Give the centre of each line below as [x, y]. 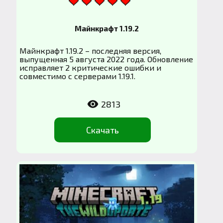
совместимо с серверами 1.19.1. [78, 76]
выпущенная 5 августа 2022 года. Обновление [107, 59]
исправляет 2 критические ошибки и [91, 67]
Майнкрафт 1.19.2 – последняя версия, [91, 50]
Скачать [103, 130]
